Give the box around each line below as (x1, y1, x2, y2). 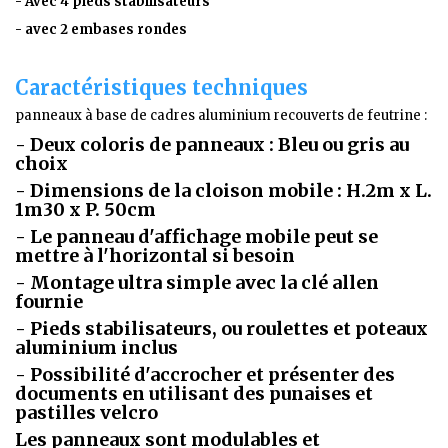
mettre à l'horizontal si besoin (15, 243, 295, 267)
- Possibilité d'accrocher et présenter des (15, 362, 395, 386)
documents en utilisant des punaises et (15, 381, 373, 405)
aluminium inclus (15, 335, 178, 359)
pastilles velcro (15, 400, 158, 424)
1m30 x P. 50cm (15, 197, 156, 221)
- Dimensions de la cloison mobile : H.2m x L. (15, 178, 432, 202)
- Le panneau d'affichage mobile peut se (15, 224, 378, 248)
